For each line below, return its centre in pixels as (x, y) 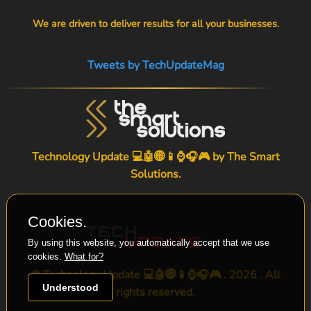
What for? (84, 257)
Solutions (154, 174)
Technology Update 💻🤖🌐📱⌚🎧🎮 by (129, 157)
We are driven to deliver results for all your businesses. (155, 23)
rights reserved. (155, 292)
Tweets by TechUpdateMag (155, 65)
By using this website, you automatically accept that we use (148, 243)
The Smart (253, 157)
